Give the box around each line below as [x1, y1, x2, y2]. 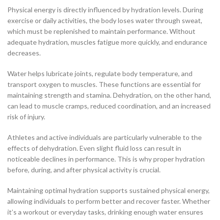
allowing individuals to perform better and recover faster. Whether [7, 197, 210, 206]
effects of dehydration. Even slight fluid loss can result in [7, 144, 181, 153]
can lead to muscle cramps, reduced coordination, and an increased [7, 102, 211, 110]
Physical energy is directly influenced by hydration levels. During [7, 5, 203, 14]
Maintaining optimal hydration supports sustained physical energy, [7, 186, 210, 195]
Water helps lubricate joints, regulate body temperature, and [7, 69, 192, 78]
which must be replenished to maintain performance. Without [7, 27, 195, 36]
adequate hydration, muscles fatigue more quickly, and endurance [7, 38, 207, 47]
